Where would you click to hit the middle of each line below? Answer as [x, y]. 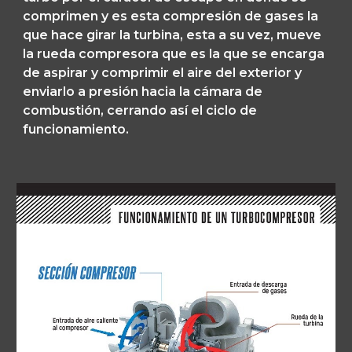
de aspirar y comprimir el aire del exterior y [163, 73]
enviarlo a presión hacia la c [112, 92]
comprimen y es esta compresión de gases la [171, 16]
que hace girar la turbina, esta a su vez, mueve [172, 35]
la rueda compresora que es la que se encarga [174, 54]
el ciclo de [223, 110]
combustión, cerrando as [104, 110]
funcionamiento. [78, 129]
